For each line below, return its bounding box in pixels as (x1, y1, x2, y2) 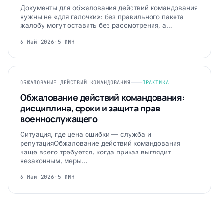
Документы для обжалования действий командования (20, 4, 197, 12)
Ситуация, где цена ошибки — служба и (20, 131, 151, 138)
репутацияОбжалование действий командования (20, 139, 180, 147)
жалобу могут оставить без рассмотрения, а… (20, 22, 172, 29)
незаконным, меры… (20, 157, 88, 165)
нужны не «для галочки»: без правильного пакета (20, 13, 184, 21)
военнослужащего (20, 113, 98, 125)
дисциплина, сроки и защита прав (20, 102, 160, 114)
